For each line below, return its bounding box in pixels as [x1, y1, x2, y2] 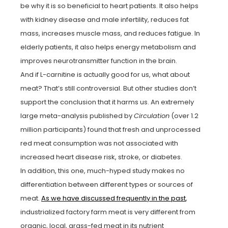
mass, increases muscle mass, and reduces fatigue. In [20, 28, 200, 38]
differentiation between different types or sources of [20, 179, 193, 189]
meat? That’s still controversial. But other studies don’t [20, 83, 196, 93]
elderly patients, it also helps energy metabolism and [20, 42, 196, 52]
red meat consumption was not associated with [20, 138, 178, 148]
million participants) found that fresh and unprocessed [20, 124, 201, 134]
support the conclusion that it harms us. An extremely [20, 97, 194, 107]
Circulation [134, 110, 169, 121]
